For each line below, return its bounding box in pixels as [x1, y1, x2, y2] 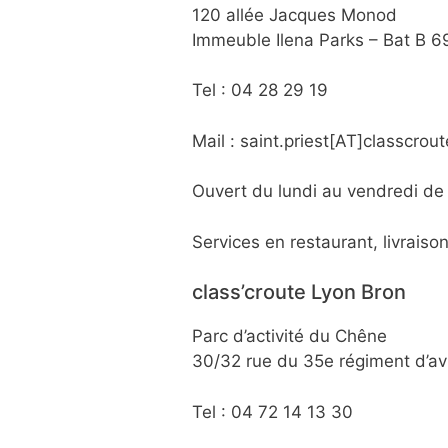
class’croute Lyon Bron [192, 280, 406, 305]
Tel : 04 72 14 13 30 [192, 401, 353, 422]
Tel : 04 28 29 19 [192, 80, 328, 101]
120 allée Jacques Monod [192, 4, 397, 25]
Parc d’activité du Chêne [192, 326, 387, 347]
